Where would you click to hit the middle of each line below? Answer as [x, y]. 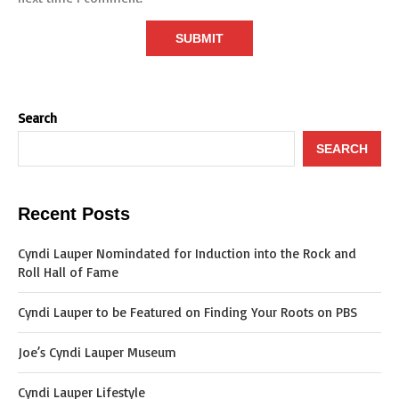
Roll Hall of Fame [68, 272]
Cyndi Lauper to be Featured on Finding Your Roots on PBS [187, 312]
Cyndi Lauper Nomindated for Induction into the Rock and [187, 253]
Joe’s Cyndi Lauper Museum [97, 352]
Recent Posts [74, 214]
